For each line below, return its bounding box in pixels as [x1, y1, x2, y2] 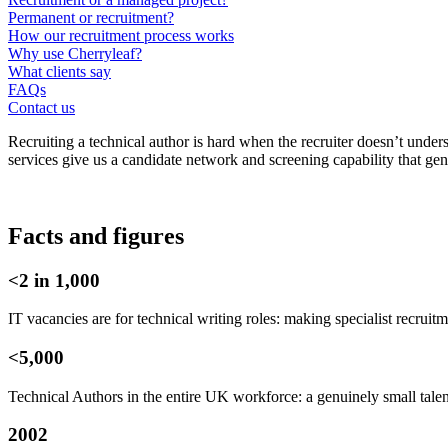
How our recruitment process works [8, 26, 234, 44]
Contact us [8, 98, 75, 116]
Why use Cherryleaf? [8, 44, 142, 62]
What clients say [8, 62, 111, 80]
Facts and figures [8, 222, 184, 249]
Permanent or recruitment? [8, 8, 174, 26]
